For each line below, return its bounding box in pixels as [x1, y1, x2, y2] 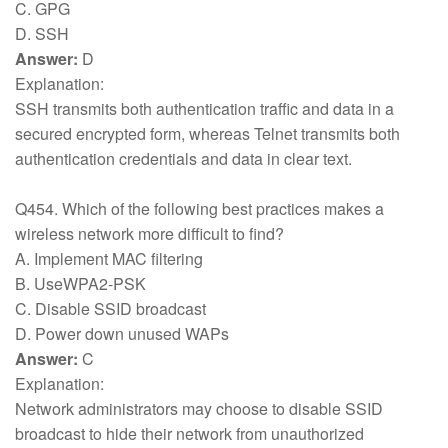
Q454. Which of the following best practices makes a [15, 197, 384, 220]
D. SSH [15, 22, 73, 45]
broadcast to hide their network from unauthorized [15, 422, 364, 445]
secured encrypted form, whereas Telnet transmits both [15, 122, 400, 145]
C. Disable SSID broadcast [15, 297, 210, 320]
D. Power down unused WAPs [15, 322, 233, 345]
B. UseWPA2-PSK [15, 272, 150, 295]
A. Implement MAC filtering [15, 247, 207, 270]
